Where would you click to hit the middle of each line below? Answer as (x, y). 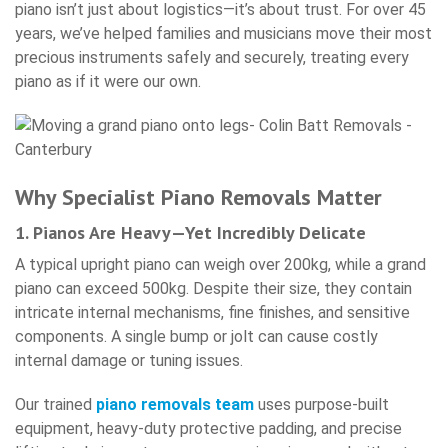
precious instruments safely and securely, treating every (212, 58)
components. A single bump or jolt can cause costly (196, 337)
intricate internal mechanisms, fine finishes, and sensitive (212, 313)
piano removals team (177, 405)
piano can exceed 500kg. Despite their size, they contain (213, 289)
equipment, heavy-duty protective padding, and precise (208, 429)
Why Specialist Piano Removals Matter (198, 197)
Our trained (55, 405)
